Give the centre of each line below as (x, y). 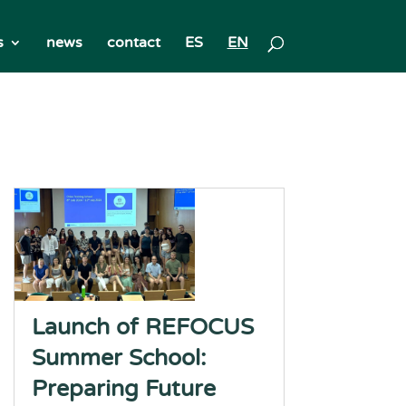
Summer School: (119, 358)
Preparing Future (123, 389)
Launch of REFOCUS (142, 327)
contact (133, 43)
